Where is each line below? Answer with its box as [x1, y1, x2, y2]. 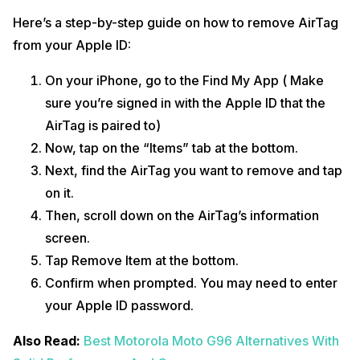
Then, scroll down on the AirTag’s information [45, 207, 319, 224]
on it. [45, 185, 74, 202]
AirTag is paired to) [45, 117, 161, 134]
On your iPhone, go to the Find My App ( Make [45, 72, 324, 89]
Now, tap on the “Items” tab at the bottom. [45, 140, 298, 157]
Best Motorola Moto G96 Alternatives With [84, 333, 339, 350]
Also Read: [13, 333, 84, 350]
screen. [45, 230, 90, 247]
